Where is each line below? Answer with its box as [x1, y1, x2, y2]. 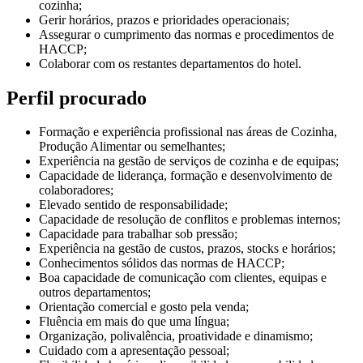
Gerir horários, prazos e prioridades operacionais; [39, 12, 289, 27]
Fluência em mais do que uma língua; [39, 314, 229, 329]
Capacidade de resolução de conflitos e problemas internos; [39, 212, 340, 227]
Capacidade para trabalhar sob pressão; [39, 227, 237, 241]
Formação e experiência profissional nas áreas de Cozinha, [39, 125, 337, 139]
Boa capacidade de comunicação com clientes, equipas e [39, 271, 327, 285]
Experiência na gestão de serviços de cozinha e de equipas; [39, 154, 339, 169]
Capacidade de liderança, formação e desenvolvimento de [39, 169, 332, 183]
